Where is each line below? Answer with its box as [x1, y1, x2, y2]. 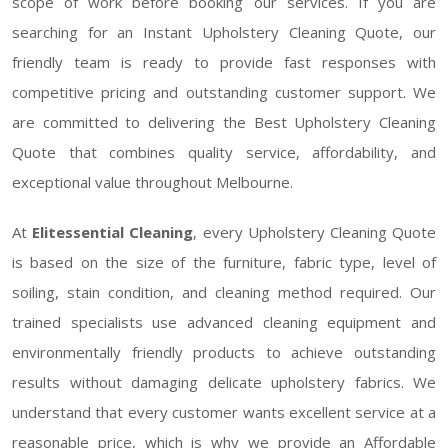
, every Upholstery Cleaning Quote [193, 221, 437, 242]
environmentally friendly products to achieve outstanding [12, 341, 436, 362]
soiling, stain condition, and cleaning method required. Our [12, 281, 436, 302]
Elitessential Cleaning [32, 221, 194, 242]
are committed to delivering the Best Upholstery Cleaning [12, 111, 436, 132]
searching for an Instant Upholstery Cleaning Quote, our [12, 21, 436, 42]
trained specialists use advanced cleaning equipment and [12, 311, 436, 332]
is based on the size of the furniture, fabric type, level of [12, 251, 436, 272]
